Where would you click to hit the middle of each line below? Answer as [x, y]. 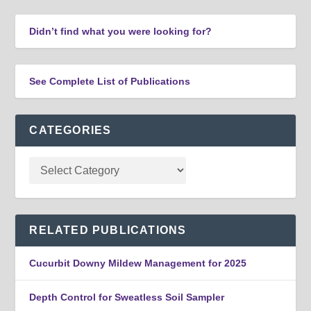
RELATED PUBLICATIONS [108, 230]
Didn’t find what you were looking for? [121, 32]
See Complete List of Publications [110, 82]
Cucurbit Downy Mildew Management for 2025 [138, 263]
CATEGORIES [70, 131]
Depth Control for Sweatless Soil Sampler [127, 297]
